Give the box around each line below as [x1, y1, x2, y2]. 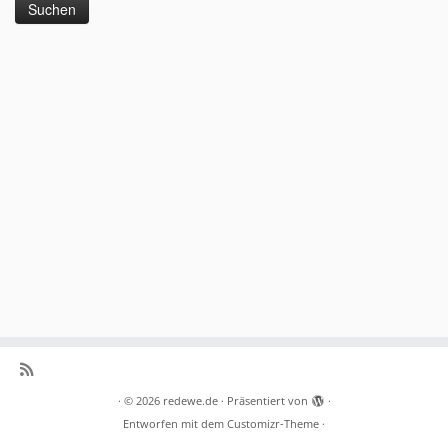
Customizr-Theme [227, 416, 319, 431]
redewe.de [162, 393, 218, 408]
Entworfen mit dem [123, 416, 227, 431]
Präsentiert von [226, 393, 308, 408]
